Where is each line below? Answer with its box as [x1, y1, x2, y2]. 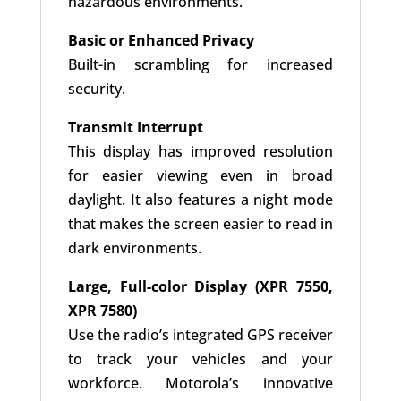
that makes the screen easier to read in [67, 214, 334, 235]
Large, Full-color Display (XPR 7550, [67, 277, 334, 297]
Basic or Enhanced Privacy [67, 30, 254, 51]
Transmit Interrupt [67, 117, 203, 138]
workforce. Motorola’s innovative [67, 373, 334, 394]
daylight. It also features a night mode [67, 190, 334, 210]
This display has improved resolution [67, 141, 334, 162]
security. [67, 79, 125, 99]
